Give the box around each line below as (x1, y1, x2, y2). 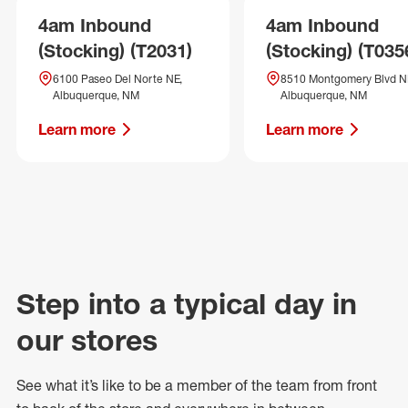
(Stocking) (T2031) (38, 39, 192, 62)
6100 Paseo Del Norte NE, (53, 72, 182, 86)
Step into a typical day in (16, 286, 357, 321)
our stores (16, 322, 158, 358)
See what (16, 376, 81, 394)
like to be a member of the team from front (98, 376, 377, 394)
